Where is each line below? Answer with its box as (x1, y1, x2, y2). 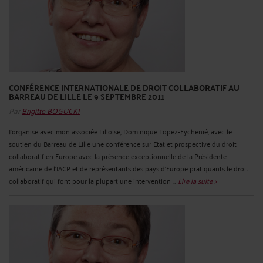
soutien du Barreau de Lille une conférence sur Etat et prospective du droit (9, 137, 237, 150)
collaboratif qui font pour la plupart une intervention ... (9, 174, 178, 187)
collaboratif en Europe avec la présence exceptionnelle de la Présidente (9, 149, 227, 162)
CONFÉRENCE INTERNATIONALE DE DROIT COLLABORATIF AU (9, 80, 240, 95)
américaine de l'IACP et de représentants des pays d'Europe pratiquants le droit (9, 161, 248, 174)
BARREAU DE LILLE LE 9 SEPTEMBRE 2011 (9, 89, 164, 104)
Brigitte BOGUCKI (22, 102, 80, 117)
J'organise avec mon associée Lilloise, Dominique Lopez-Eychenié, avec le (9, 124, 232, 137)
